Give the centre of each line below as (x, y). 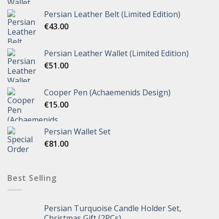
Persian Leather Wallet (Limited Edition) (116, 53)
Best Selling (32, 178)
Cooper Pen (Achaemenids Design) (107, 92)
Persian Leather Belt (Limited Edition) (112, 14)
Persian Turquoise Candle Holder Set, (113, 208)
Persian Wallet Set (77, 131)
